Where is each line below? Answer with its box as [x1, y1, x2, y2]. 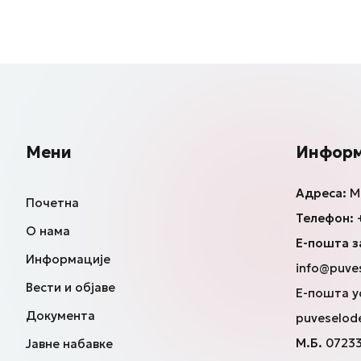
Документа [25, 307, 95, 323]
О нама [25, 222, 70, 239]
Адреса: [295, 185, 346, 201]
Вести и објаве [25, 279, 115, 295]
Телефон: [295, 210, 354, 226]
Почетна [25, 194, 79, 210]
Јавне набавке [25, 335, 113, 351]
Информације [25, 251, 110, 267]
